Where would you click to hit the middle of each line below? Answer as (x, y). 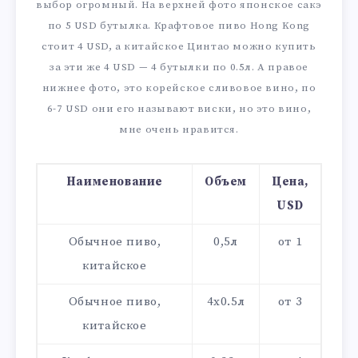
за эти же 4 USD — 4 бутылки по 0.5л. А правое (179, 68)
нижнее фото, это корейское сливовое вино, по (179, 88)
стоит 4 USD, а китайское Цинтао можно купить (179, 47)
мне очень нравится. (179, 130)
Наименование (115, 181)
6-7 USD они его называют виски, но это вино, (179, 109)
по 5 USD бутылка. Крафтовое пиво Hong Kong (179, 26)
